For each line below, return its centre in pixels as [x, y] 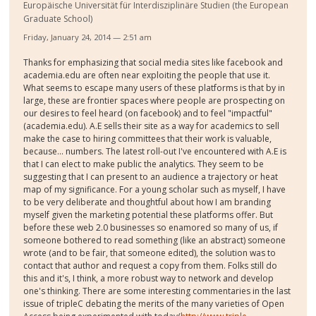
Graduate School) [58, 18]
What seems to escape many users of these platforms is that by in [154, 87]
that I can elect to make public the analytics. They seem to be [144, 164]
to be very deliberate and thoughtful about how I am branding [147, 202]
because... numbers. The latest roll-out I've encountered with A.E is [155, 151]
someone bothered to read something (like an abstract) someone [155, 240]
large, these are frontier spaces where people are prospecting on [154, 100]
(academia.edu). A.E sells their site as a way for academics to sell [152, 126]
